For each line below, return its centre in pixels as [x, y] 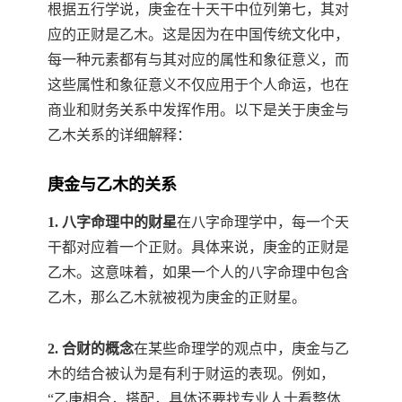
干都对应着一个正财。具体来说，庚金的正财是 [198, 248]
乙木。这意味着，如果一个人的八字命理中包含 [198, 273]
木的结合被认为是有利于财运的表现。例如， [191, 373]
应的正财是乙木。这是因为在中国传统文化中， [198, 35]
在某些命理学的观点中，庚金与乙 [241, 348]
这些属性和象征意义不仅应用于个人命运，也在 [198, 85]
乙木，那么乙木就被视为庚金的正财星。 [177, 298]
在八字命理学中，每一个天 [263, 223]
